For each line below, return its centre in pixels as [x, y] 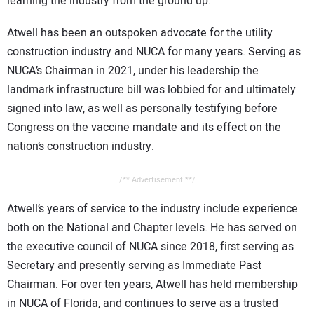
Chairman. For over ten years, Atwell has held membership [152, 284]
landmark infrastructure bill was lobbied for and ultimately [151, 90]
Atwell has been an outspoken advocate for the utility [140, 33]
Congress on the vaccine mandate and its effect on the [144, 128]
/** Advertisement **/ [157, 179]
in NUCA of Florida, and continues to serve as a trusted [143, 303]
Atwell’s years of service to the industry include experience [152, 209]
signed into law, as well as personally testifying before [142, 109]
